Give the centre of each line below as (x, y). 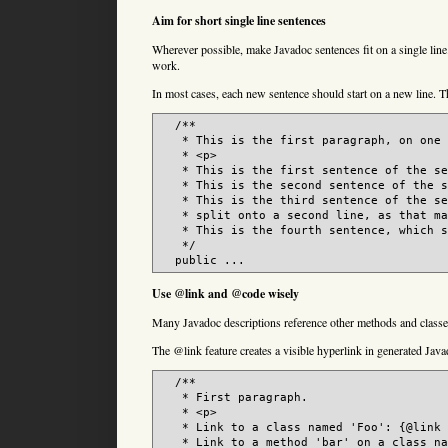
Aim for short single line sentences (239, 21)
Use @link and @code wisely (225, 294)
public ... (203, 261)
